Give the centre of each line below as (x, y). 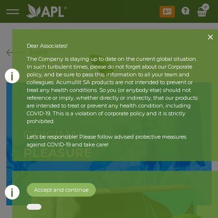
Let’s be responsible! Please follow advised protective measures (107, 137)
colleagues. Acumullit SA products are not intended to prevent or (110, 82)
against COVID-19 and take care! (68, 145)
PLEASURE (58, 153)
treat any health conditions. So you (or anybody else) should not (109, 90)
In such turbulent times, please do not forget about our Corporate (109, 67)
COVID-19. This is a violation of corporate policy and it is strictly (106, 113)
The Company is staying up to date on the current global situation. (112, 59)
